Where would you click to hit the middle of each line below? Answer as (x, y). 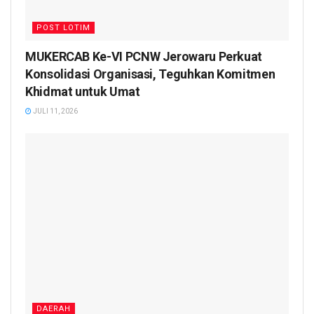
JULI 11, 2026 (55, 111)
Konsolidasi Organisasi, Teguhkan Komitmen (150, 74)
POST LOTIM (63, 28)
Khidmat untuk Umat (83, 92)
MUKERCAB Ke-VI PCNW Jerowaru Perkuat (144, 57)
